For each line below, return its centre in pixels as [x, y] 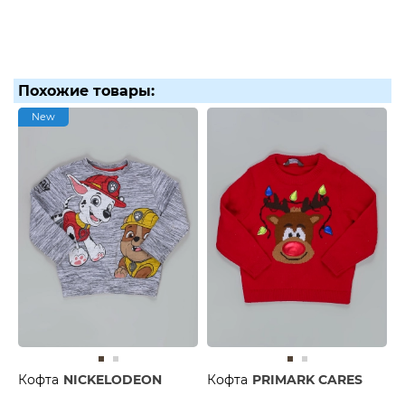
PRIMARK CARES [307, 379]
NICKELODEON [113, 379]
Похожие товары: [86, 90]
